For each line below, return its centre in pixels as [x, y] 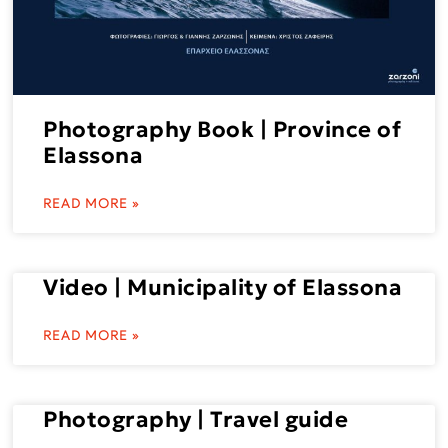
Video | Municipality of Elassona [223, 288]
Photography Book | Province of [222, 130]
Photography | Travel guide [196, 420]
